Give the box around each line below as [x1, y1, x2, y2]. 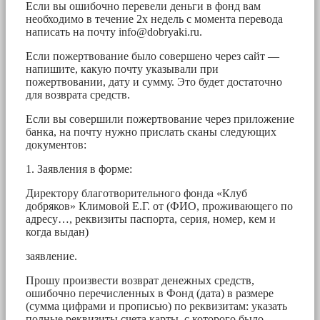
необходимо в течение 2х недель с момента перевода [26, 12, 283, 25]
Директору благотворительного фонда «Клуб [26, 186, 247, 199]
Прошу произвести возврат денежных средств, [26, 274, 254, 286]
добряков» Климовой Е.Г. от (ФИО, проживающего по [26, 199, 293, 212]
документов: [26, 138, 86, 151]
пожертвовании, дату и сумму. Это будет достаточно [26, 75, 282, 88]
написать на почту [26, 25, 119, 38]
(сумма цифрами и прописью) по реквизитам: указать [26, 299, 287, 312]
